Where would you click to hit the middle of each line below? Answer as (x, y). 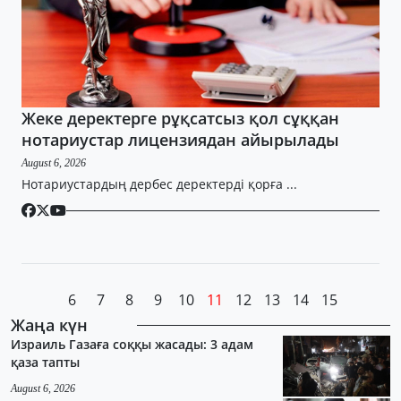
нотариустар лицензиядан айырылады (180, 140)
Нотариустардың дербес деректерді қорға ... (159, 184)
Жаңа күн (49, 325)
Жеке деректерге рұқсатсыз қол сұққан (180, 118)
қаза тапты (45, 362)
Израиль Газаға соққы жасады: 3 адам (132, 344)
